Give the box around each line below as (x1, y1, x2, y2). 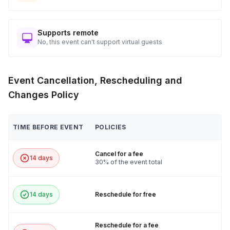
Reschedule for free (95, 190, 156, 199)
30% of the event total (95, 158, 162, 166)
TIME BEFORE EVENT (13, 123, 84, 131)
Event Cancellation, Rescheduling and (8, 75, 182, 86)
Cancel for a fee (95, 150, 143, 158)
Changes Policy (8, 89, 79, 101)
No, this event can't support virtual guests (37, 38, 162, 46)
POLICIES (95, 123, 126, 131)
